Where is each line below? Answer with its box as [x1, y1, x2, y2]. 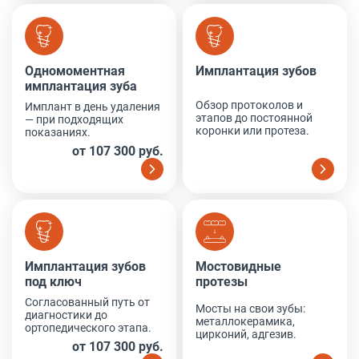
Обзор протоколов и [196, 99, 303, 111]
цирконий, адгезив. [196, 327, 296, 341]
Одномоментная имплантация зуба [24, 17, 238, 33]
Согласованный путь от [25, 295, 150, 309]
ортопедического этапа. [25, 321, 151, 334]
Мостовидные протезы [195, 212, 332, 228]
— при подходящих [25, 112, 123, 126]
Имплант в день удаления [25, 99, 160, 113]
